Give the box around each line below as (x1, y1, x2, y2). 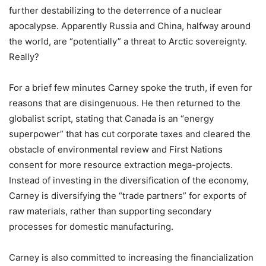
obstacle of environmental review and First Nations (9, 143, 223, 155)
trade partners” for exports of (122, 189, 246, 201)
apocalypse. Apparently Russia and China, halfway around (9, 20, 251, 31)
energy (184, 112, 214, 124)
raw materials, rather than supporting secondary (9, 205, 211, 217)
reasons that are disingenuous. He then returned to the (9, 97, 240, 109)
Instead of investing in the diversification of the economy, (9, 174, 249, 186)
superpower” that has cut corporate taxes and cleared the (9, 128, 251, 140)
